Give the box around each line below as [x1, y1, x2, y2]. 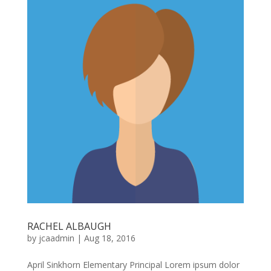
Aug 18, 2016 [83, 232, 135, 244]
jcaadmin [38, 232, 74, 244]
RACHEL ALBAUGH [27, 220, 111, 233]
